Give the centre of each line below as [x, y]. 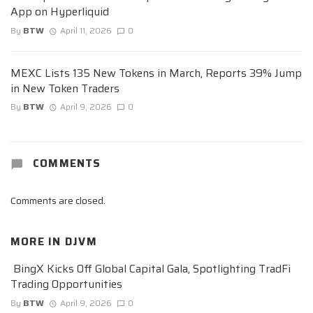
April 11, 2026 [86, 30]
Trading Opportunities [66, 284]
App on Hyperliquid [60, 12]
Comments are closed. [58, 200]
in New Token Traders [65, 88]
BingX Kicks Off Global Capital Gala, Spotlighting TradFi [151, 269]
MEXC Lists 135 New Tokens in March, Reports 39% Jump [156, 73]
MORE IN [38, 241]
